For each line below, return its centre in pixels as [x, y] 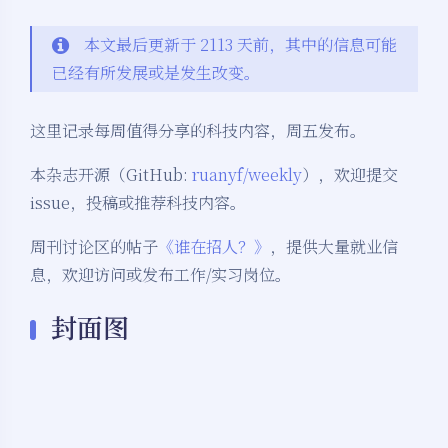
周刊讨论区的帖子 [94, 247]
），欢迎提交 [350, 175]
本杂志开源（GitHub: [111, 175]
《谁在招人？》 [214, 247]
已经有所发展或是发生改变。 [156, 73]
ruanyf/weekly [247, 175]
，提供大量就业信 [334, 247]
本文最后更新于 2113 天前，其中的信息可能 [240, 45]
